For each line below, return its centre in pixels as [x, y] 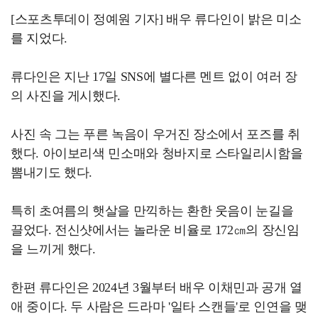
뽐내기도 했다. [52, 173]
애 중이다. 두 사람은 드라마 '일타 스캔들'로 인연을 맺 [159, 307]
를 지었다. [39, 39]
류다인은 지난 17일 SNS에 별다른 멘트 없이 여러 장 [154, 77]
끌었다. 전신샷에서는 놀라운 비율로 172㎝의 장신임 [155, 230]
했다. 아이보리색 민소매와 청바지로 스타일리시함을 [157, 154]
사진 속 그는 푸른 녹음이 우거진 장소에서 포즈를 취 [155, 135]
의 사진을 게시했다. [66, 96]
